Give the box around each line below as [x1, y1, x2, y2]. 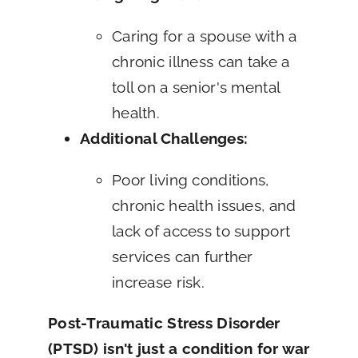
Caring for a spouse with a [111, 27, 297, 46]
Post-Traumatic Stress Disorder [47, 314, 280, 332]
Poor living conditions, [111, 171, 269, 189]
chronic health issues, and [111, 197, 296, 215]
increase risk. [111, 273, 205, 292]
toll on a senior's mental [111, 78, 280, 97]
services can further [111, 248, 253, 266]
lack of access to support [111, 222, 291, 241]
